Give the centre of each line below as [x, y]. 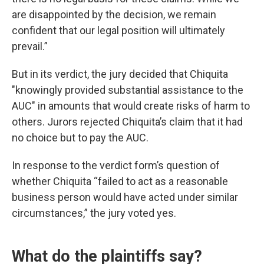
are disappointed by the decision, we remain [114, 14]
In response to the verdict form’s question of [116, 165]
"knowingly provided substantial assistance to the [128, 90]
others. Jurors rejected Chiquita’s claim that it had [127, 122]
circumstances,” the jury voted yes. [94, 213]
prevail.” [30, 46]
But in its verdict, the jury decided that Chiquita [120, 74]
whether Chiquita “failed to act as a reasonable [120, 181]
